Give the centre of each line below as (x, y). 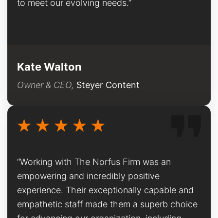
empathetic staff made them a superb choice (107, 204)
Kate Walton (49, 66)
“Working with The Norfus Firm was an (94, 162)
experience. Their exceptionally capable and (105, 190)
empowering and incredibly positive (88, 176)
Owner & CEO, (47, 85)
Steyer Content (108, 85)
